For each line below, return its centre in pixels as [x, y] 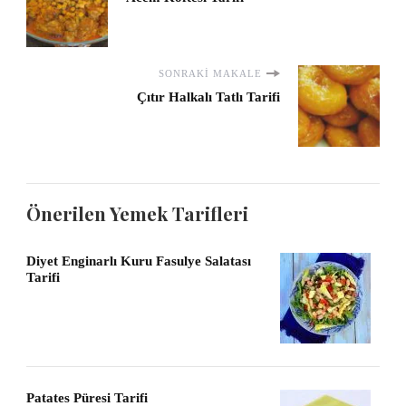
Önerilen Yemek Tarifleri [137, 214]
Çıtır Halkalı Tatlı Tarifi [208, 97]
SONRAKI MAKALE [210, 74]
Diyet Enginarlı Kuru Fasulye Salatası [139, 261]
